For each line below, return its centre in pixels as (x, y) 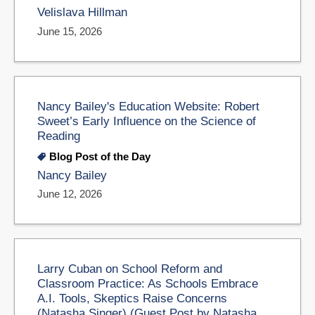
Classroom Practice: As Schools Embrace (148, 284)
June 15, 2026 (70, 31)
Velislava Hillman (82, 13)
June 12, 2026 (70, 194)
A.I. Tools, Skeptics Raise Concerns (132, 298)
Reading (59, 135)
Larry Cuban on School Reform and (130, 269)
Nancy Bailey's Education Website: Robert (148, 106)
